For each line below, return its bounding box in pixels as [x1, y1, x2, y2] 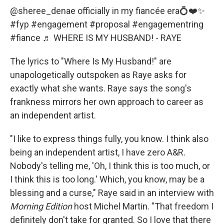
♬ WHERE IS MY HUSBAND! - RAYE [42, 32, 181, 43]
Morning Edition [10, 201, 72, 211]
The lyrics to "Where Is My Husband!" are [10, 56, 171, 66]
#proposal [89, 19, 130, 29]
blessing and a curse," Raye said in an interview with [10, 187, 214, 198]
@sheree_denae [10, 5, 75, 16]
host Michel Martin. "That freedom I [72, 201, 213, 211]
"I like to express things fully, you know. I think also [10, 133, 208, 144]
